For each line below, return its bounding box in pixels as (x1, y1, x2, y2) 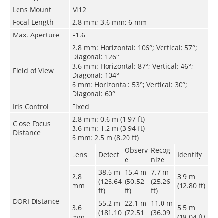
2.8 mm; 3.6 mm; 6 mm (72, 17, 147, 27)
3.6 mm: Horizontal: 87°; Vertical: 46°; (72, 61, 193, 71)
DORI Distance (12, 196, 59, 206)
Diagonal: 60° (72, 89, 115, 98)
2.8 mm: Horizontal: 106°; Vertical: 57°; (72, 42, 197, 52)
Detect (98, 149, 119, 159)
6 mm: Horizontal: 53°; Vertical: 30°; (72, 79, 187, 89)
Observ (124, 145, 148, 155)
